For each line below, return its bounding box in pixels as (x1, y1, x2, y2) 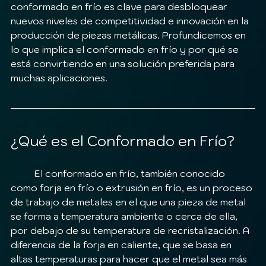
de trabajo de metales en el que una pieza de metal (11, 196, 248, 208)
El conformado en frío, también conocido (11, 167, 34, 180)
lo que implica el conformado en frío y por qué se (11, 43, 241, 56)
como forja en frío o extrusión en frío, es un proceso (11, 182, 255, 194)
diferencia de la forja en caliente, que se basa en (11, 239, 234, 251)
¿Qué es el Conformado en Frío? (11, 131, 235, 151)
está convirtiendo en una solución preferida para (11, 58, 237, 70)
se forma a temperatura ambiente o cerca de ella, (11, 210, 240, 223)
